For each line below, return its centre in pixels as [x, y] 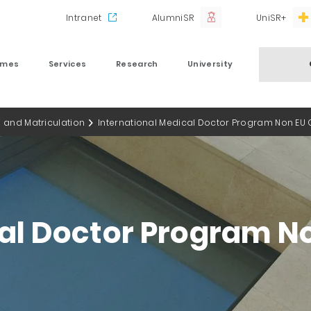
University [210, 64]
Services [67, 64]
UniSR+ [271, 17]
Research [137, 64]
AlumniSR [173, 17]
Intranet [84, 17]
